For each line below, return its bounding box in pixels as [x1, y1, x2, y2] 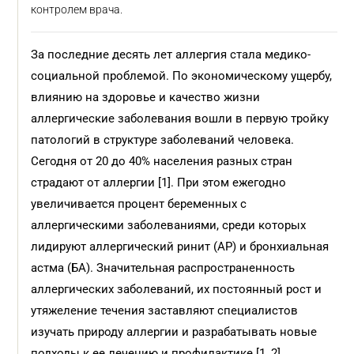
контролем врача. [31, 3, 123, 16]
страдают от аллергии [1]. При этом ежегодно [31, 175, 287, 190]
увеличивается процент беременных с [31, 197, 247, 211]
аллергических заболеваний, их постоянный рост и [31, 282, 322, 296]
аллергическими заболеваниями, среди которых [31, 218, 307, 232]
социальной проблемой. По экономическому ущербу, [31, 69, 333, 83]
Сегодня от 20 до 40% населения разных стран [31, 154, 293, 168]
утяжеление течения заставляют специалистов [31, 303, 299, 318]
